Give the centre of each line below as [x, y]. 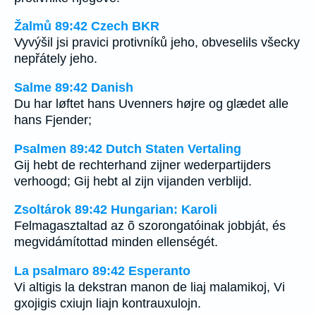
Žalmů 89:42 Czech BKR [87, 26]
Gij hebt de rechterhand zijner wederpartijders [142, 165]
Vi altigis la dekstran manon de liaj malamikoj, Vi [150, 287]
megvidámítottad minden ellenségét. [116, 242]
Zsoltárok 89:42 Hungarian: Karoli [116, 210]
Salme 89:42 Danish [74, 87]
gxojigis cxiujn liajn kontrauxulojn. [108, 303]
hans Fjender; [53, 120]
